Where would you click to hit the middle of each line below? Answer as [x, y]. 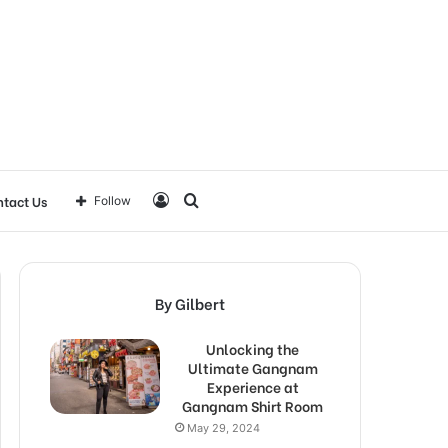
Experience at [252, 386]
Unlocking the [252, 348]
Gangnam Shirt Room [252, 405]
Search [223, 199]
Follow [112, 200]
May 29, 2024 [223, 427]
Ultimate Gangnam [252, 367]
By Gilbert [190, 302]
